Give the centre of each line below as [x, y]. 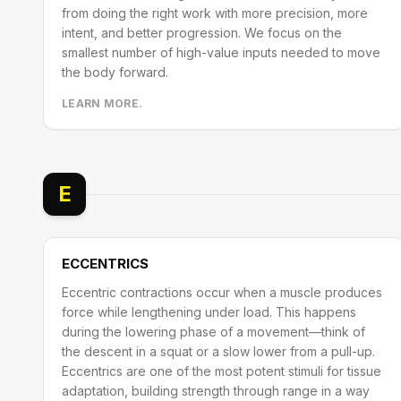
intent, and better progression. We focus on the [202, 33]
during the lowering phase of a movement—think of [213, 332]
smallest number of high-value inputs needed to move [221, 52]
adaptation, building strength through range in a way [216, 391]
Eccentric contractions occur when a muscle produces [222, 292]
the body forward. [115, 72]
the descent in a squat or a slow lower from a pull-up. [218, 351]
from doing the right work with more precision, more [215, 13]
